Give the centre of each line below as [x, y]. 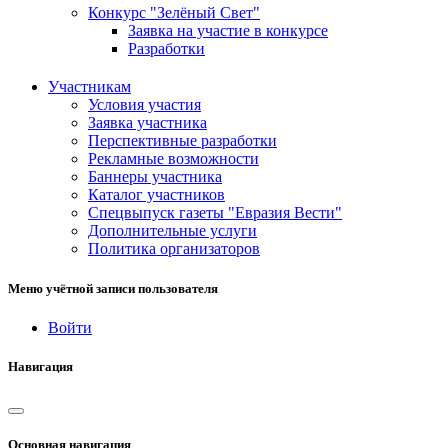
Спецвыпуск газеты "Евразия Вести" [215, 213]
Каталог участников [156, 195]
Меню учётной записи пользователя [113, 288]
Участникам [89, 87]
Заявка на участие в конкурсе [228, 31]
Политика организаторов [174, 249]
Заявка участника [147, 123]
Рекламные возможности [173, 159]
